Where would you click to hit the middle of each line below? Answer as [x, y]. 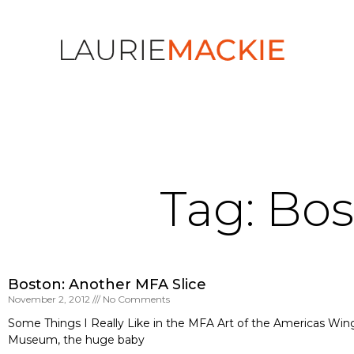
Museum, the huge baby [76, 340]
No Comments [135, 299]
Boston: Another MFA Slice [107, 284]
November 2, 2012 [50, 299]
